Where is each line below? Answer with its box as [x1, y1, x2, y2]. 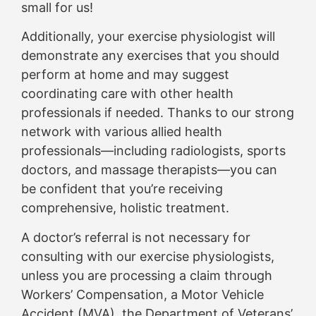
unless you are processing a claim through [21, 267, 272, 283]
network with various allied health [21, 124, 222, 140]
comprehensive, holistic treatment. [21, 200, 229, 216]
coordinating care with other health [21, 86, 233, 102]
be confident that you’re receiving [21, 181, 223, 197]
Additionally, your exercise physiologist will [21, 29, 275, 44]
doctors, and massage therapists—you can [21, 162, 277, 178]
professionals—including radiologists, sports [21, 143, 286, 159]
